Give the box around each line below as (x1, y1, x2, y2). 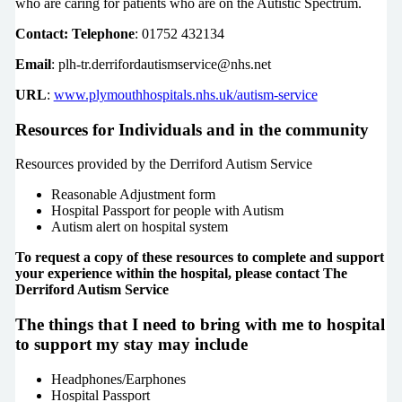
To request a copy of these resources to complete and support (14, 249, 384, 266)
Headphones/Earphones (50, 371, 186, 387)
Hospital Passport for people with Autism (50, 203, 284, 219)
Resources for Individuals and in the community (14, 119, 369, 139)
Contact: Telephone (14, 25, 135, 41)
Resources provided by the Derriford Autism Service (14, 156, 312, 172)
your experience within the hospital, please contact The (14, 266, 347, 282)
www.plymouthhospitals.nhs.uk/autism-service (53, 86, 318, 102)
